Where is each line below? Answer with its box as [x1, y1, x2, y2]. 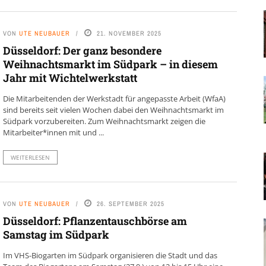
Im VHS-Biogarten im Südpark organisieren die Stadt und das [2, 250, 217, 261]
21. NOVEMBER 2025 [96, 29, 161, 37]
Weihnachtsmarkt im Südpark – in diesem [2, 57, 218, 71]
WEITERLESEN [10, 153, 50, 161]
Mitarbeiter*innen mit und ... [2, 127, 104, 138]
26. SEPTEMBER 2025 [96, 199, 164, 208]
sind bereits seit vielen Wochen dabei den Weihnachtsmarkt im [2, 104, 224, 115]
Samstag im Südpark [2, 227, 109, 242]
